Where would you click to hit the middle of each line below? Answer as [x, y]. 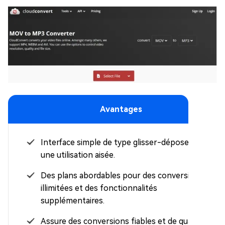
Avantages [121, 109]
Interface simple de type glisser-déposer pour [127, 142]
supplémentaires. [73, 200]
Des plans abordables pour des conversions [122, 175]
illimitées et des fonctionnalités [99, 188]
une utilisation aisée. [78, 155]
